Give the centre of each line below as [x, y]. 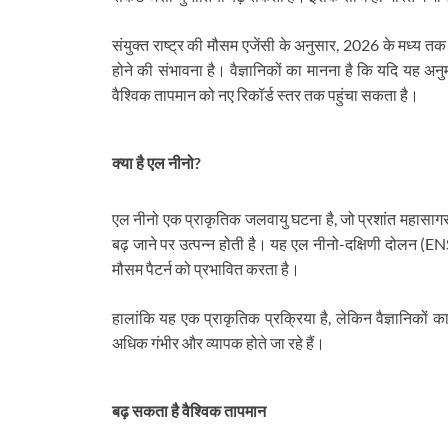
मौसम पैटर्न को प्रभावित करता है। [206, 268]
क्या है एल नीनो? [156, 163]
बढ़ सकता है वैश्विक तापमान [189, 410]
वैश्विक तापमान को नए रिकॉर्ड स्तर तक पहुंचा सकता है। [265, 95]
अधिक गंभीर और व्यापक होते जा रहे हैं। [218, 342]
